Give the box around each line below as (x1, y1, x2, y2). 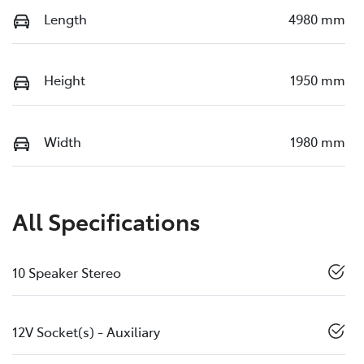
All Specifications (12, 205, 201, 237)
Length (44, 9, 87, 28)
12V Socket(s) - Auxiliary (12, 323, 160, 341)
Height (44, 71, 85, 89)
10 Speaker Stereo (12, 263, 121, 282)
